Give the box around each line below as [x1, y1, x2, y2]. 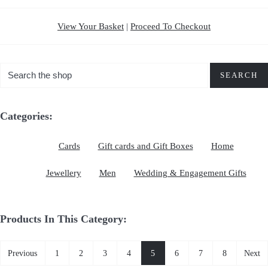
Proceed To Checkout [130, 21, 211, 31]
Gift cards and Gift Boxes [98, 141, 193, 151]
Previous [8, 248, 38, 258]
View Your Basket [57, 21, 124, 31]
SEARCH [220, 70, 258, 80]
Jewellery [45, 168, 81, 178]
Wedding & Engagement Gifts [133, 168, 246, 178]
